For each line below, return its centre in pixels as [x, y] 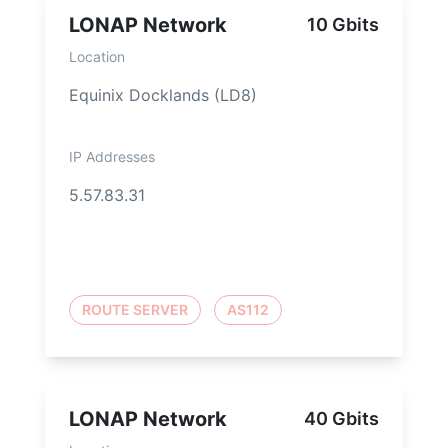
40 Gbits [341, 419]
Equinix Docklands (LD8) [163, 95]
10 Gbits [343, 25]
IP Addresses [112, 157]
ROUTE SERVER [135, 310]
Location [97, 57]
